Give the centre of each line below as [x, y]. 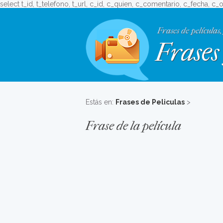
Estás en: [101, 102]
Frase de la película [133, 126]
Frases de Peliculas [150, 102]
